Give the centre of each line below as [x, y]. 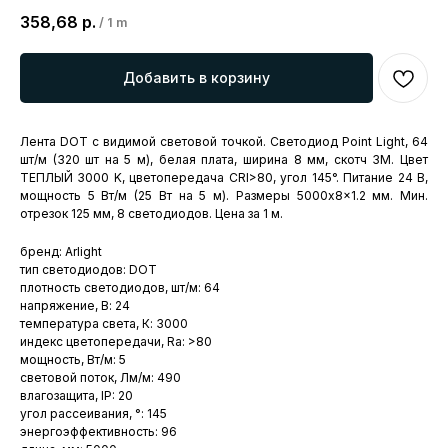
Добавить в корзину [196, 78]
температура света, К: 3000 [104, 324]
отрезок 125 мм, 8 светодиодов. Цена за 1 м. [151, 214]
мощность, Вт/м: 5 [73, 360]
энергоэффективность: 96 [98, 432]
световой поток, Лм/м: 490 [100, 378]
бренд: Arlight [61, 252]
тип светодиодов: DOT [88, 270]
